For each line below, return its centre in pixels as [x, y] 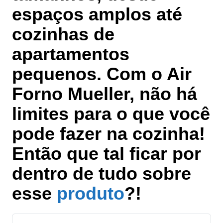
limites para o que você [111, 114]
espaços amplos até [97, 14]
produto [91, 194]
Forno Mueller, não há [105, 94]
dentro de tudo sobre [102, 174]
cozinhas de [63, 34]
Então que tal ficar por [107, 154]
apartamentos [71, 54]
